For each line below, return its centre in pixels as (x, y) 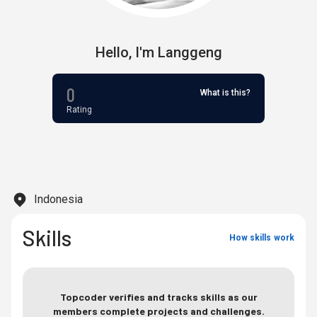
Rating (79, 110)
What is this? (225, 93)
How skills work (261, 238)
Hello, (113, 52)
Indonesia (58, 199)
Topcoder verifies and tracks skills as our (158, 297)
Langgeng (190, 52)
